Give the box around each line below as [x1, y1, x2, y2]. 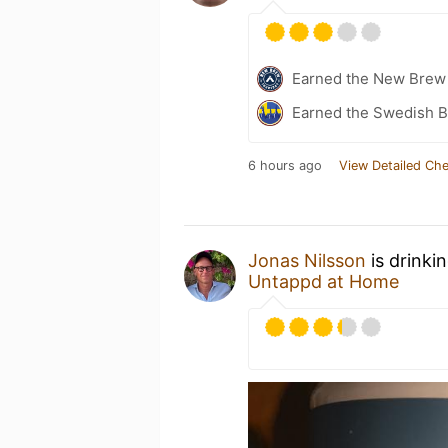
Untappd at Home [248, 270, 399, 292]
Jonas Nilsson [248, 249, 366, 271]
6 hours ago [248, 157, 322, 173]
